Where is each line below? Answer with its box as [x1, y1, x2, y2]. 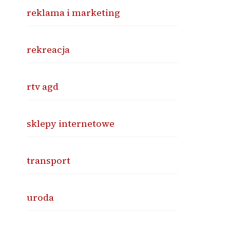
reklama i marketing [27, 6, 121, 19]
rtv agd [27, 80, 59, 93]
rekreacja [27, 43, 70, 56]
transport [27, 154, 71, 167]
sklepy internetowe [27, 117, 115, 130]
